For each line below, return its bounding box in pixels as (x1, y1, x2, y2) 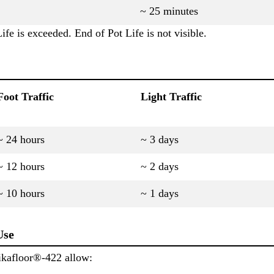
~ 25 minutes (140, 5, 198, 18)
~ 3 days (141, 133, 179, 146)
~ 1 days (141, 187, 179, 199)
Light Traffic (141, 90, 202, 103)
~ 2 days (141, 160, 179, 172)
